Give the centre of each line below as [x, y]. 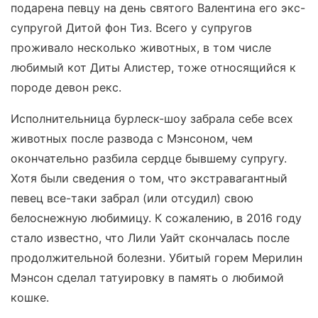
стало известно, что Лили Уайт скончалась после [150, 238]
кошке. [30, 298]
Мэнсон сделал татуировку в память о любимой [147, 278]
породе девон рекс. [66, 88]
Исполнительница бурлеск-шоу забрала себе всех [152, 119]
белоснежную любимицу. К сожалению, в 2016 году [156, 218]
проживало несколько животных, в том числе [141, 48]
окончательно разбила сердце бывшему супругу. [149, 159]
